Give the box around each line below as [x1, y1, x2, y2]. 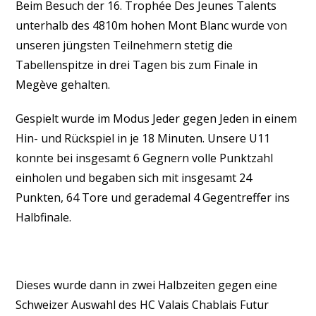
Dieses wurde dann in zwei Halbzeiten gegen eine [16, 277, 278, 293]
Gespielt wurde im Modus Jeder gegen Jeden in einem [16, 111, 298, 126]
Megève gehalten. [16, 77, 111, 92]
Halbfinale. [16, 209, 72, 225]
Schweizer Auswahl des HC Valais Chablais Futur [16, 297, 269, 312]
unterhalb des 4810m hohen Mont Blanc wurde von [16, 18, 288, 33]
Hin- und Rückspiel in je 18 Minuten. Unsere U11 [16, 130, 271, 146]
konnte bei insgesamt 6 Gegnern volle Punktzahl [16, 150, 274, 166]
